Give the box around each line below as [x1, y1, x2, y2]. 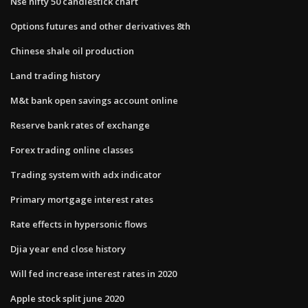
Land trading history [10, 69, 100, 82]
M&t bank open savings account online [10, 93, 178, 107]
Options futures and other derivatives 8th [10, 19, 190, 32]
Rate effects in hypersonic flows [10, 217, 147, 230]
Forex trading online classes [10, 143, 133, 156]
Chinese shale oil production [10, 44, 134, 57]
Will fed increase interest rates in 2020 [10, 267, 177, 280]
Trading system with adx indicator [10, 168, 162, 181]
